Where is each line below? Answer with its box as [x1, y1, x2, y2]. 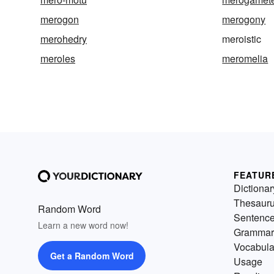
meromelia [222, 51, 268, 66]
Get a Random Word [50, 250, 134, 262]
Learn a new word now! [38, 219, 128, 232]
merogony [222, 12, 266, 27]
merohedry [40, 32, 87, 46]
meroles [40, 51, 75, 66]
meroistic [222, 32, 262, 46]
